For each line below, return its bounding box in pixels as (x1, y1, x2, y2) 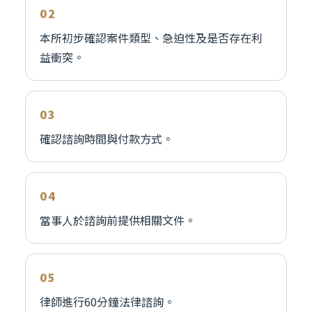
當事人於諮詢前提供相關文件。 (40, 212, 196, 229)
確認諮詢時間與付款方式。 (40, 130, 173, 148)
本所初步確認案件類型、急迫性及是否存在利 (40, 29, 263, 47)
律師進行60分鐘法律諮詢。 (40, 293, 175, 311)
